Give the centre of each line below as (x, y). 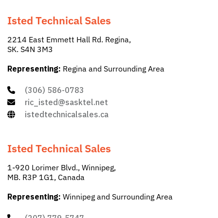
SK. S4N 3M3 (30, 49)
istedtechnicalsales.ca (67, 115)
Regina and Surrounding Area (113, 69)
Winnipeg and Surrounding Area (117, 197)
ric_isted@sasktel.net (66, 102)
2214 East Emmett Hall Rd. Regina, (69, 40)
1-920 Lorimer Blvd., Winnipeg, (62, 168)
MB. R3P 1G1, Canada (46, 177)
